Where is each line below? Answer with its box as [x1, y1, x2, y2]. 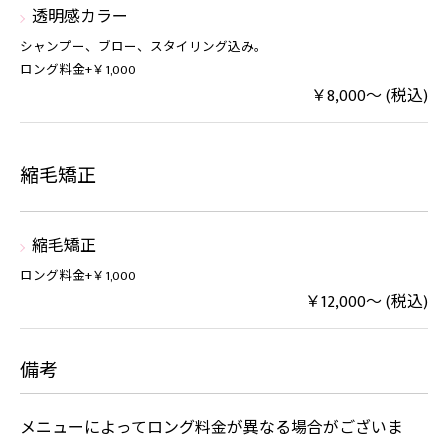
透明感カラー [32, 4, 128, 31]
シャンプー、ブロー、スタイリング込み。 [20, 37, 267, 58]
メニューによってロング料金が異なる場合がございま [20, 415, 403, 442]
